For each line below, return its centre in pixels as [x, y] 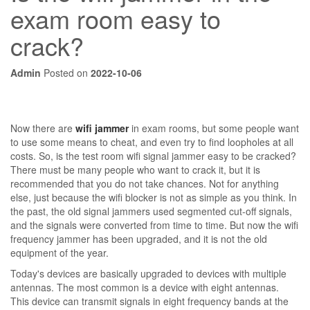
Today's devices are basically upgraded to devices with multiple [148, 273]
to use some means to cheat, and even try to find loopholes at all [152, 142]
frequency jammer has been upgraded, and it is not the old [139, 239]
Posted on [66, 73]
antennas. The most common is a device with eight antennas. [145, 287]
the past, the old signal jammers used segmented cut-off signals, [151, 211]
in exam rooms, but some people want [214, 128]
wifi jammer [102, 128]
